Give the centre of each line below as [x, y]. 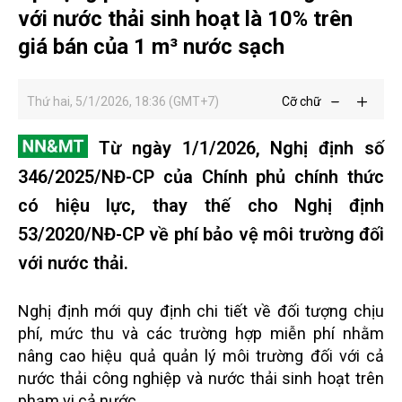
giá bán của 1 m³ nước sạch [151, 47]
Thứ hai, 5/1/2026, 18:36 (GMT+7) [123, 101]
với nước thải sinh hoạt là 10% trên [185, 19]
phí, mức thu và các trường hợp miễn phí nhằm [201, 333]
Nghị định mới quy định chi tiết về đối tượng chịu [201, 311]
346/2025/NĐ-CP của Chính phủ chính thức [201, 177]
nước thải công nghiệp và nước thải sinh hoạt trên [201, 378]
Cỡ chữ [301, 101]
